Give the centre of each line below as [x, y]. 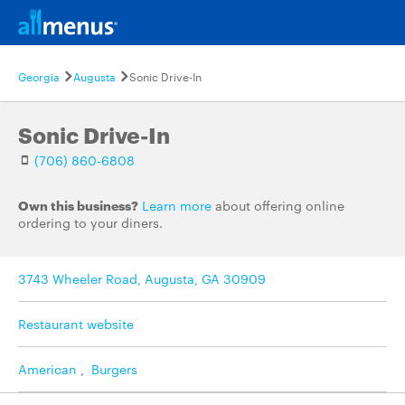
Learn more [177, 205]
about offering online [278, 205]
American [47, 369]
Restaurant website [76, 324]
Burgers [114, 369]
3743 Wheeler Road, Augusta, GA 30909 [142, 278]
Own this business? [78, 205]
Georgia [39, 76]
